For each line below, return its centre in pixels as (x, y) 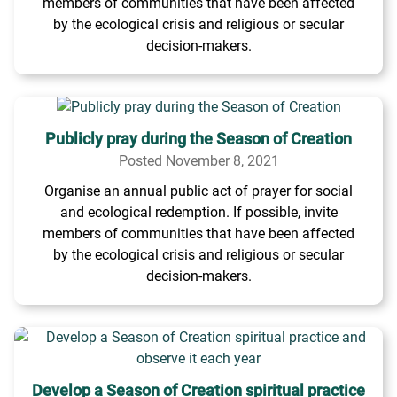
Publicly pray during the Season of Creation (198, 139)
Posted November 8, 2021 (198, 161)
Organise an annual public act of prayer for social (198, 191)
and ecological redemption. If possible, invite (198, 212)
